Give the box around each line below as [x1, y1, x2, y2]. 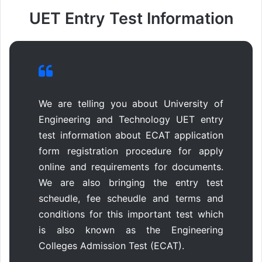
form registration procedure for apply [39, 144, 223, 157]
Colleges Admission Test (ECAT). [39, 239, 184, 251]
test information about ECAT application [39, 129, 223, 141]
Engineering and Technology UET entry [39, 113, 223, 125]
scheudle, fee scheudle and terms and [39, 192, 223, 204]
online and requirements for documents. [39, 160, 223, 173]
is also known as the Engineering [39, 223, 223, 236]
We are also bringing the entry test [39, 176, 223, 188]
